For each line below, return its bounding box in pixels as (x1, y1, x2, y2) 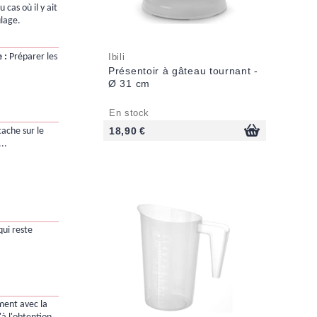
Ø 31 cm (108, 78, 150, 90)
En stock (109, 108, 150, 119)
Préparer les (6, 51, 57, 62)
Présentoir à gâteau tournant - (108, 65, 258, 77)
